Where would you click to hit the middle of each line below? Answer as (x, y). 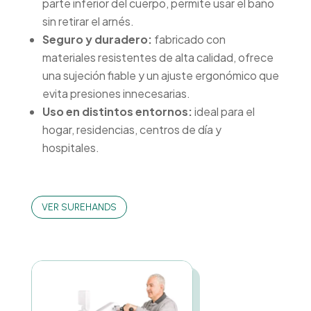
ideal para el (223, 111)
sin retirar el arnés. (88, 21)
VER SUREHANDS (79, 207)
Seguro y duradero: (97, 39)
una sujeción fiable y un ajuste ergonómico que (160, 75)
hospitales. (70, 147)
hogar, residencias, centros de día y (132, 129)
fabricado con (188, 39)
